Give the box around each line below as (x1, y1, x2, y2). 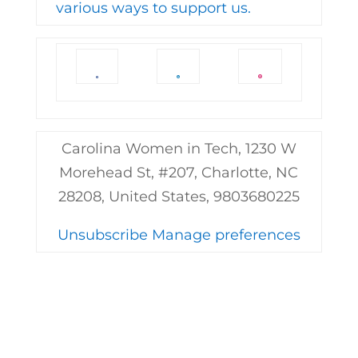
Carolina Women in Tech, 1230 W (61, 140, 296, 157)
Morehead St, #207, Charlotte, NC (59, 164, 299, 181)
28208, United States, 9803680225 (58, 188, 300, 205)
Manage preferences (151, 226, 300, 244)
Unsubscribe (57, 226, 148, 244)
